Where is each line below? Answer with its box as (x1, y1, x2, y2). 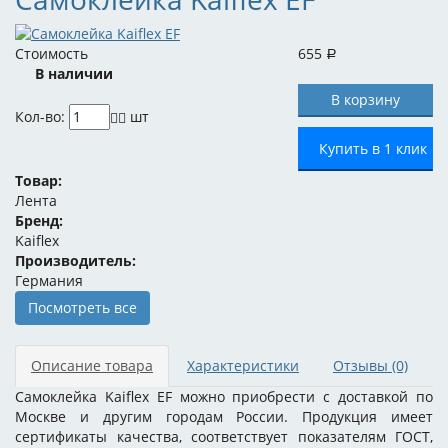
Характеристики (187, 356, 299, 375)
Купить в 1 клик (319, 139, 427, 158)
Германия (15, 271, 83, 290)
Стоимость (15, 44, 88, 63)
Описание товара (31, 356, 153, 375)
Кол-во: (15, 107, 69, 126)
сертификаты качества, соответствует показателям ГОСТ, (15, 427, 433, 446)
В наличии (34, 64, 113, 83)
